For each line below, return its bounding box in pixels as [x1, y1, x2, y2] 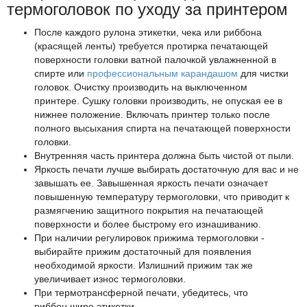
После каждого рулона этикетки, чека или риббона [34, 27, 262, 38]
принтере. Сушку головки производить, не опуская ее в [34, 95, 282, 107]
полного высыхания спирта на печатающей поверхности [34, 123, 291, 134]
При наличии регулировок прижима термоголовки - [34, 232, 265, 244]
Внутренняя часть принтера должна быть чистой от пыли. [34, 150, 294, 162]
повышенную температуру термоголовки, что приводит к [34, 191, 289, 203]
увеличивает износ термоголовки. [34, 273, 186, 285]
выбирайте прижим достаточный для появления [34, 246, 251, 258]
